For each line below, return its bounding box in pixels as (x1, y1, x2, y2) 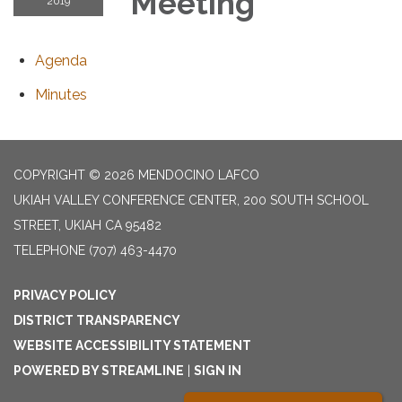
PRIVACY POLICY (13, 288, 117, 302)
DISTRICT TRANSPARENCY (13, 313, 180, 328)
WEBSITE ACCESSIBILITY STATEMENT (13, 338, 251, 353)
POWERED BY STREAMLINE (13, 363, 184, 378)
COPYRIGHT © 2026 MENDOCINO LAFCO (13, 168, 259, 182)
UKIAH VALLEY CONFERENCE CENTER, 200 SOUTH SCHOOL (13, 193, 369, 207)
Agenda (35, 52, 87, 69)
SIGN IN (194, 363, 241, 378)
